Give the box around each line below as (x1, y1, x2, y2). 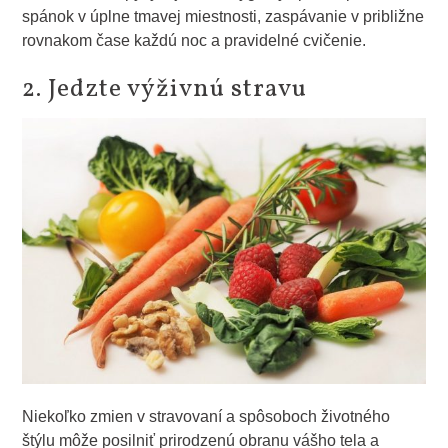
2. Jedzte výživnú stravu (22, 71, 308, 107)
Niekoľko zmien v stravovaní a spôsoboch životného (22, 407, 391, 425)
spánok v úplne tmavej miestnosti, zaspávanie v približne (22, 7, 425, 25)
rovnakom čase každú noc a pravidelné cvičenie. (22, 31, 367, 49)
